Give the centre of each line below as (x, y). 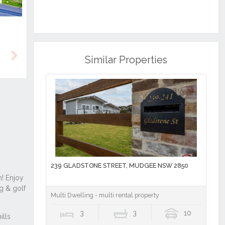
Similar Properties (126, 60)
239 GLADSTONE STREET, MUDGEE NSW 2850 (119, 166)
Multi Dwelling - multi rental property (105, 195)
